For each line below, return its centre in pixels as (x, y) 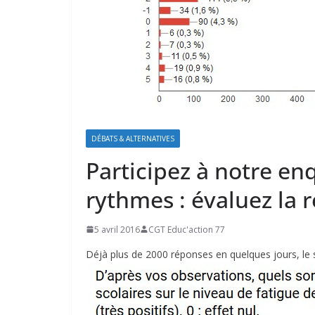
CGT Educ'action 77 (187, 229)
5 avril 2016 (117, 229)
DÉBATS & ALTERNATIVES (133, 138)
